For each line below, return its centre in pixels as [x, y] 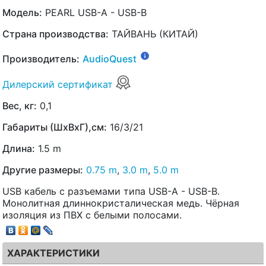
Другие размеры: [43, 170]
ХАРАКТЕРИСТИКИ [53, 253]
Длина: [19, 148]
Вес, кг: [20, 105]
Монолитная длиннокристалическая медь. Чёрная [121, 203]
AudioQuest [110, 59]
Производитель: [41, 59]
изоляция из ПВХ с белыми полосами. [92, 215]
